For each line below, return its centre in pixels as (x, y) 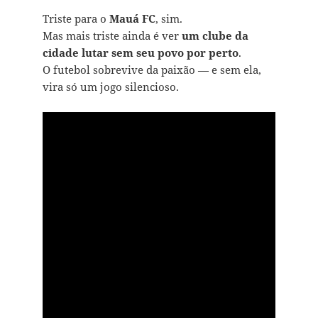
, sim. (169, 19)
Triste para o (76, 19)
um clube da (215, 36)
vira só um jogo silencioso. (110, 87)
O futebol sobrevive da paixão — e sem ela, (152, 70)
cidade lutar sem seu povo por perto (140, 53)
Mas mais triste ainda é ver (112, 36)
